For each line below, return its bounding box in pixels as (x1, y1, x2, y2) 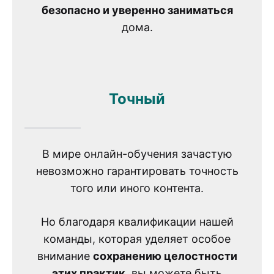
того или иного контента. (70, 181, 204, 194)
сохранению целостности (92, 249, 237, 262)
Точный (109, 90, 165, 108)
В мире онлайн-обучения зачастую (42, 147, 232, 160)
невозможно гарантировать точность (35, 164, 239, 177)
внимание (37, 249, 93, 262)
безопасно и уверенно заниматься (41, 4, 233, 17)
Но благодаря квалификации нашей (40, 215, 234, 228)
